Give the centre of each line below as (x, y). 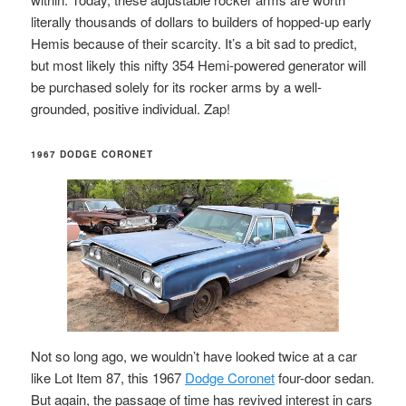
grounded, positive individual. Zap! (131, 109)
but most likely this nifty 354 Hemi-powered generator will (199, 65)
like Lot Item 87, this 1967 (108, 378)
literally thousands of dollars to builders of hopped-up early (202, 22)
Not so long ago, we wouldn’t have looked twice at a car (194, 356)
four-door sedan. (325, 378)
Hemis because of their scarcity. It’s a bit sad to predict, (194, 43)
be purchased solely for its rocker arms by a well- (177, 87)
